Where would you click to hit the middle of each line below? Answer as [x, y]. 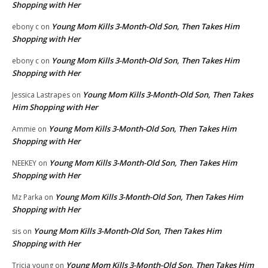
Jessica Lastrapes [41, 95]
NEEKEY [24, 163]
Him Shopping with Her [55, 107]
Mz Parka [27, 197]
